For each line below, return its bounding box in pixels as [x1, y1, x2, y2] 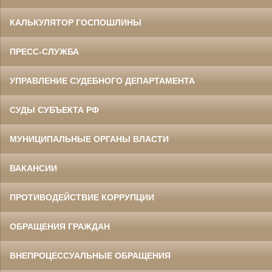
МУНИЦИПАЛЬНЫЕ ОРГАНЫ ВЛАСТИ [10, 134, 169, 144]
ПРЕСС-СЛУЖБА [10, 46, 79, 56]
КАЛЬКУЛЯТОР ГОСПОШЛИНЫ [10, 17, 141, 27]
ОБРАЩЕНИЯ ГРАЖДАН [10, 221, 110, 231]
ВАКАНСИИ [10, 163, 57, 173]
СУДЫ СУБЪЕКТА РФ [10, 104, 99, 115]
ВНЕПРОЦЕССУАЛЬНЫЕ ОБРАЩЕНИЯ [10, 250, 171, 260]
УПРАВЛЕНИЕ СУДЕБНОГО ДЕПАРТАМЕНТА [10, 75, 195, 86]
